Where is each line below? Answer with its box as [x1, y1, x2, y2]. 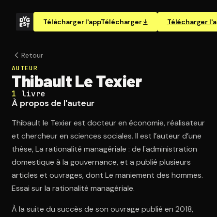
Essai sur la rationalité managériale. [12, 183, 135, 193]
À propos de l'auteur [12, 97, 94, 109]
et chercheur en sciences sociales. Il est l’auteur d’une [12, 131, 201, 141]
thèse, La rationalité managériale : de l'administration [12, 144, 197, 154]
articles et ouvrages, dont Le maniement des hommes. [12, 170, 203, 180]
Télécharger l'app [43, 17, 101, 26]
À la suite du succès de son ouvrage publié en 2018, [12, 204, 193, 214]
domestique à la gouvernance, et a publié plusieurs [12, 157, 191, 167]
